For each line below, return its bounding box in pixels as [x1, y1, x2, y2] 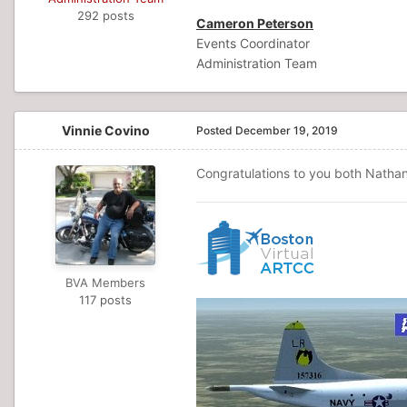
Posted [196, 124, 235, 137]
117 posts [79, 293, 132, 307]
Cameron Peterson [196, 15, 313, 31]
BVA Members [65, 275, 145, 290]
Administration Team [196, 55, 317, 71]
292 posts [76, 8, 134, 23]
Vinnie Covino [61, 123, 150, 138]
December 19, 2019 [235, 124, 338, 137]
